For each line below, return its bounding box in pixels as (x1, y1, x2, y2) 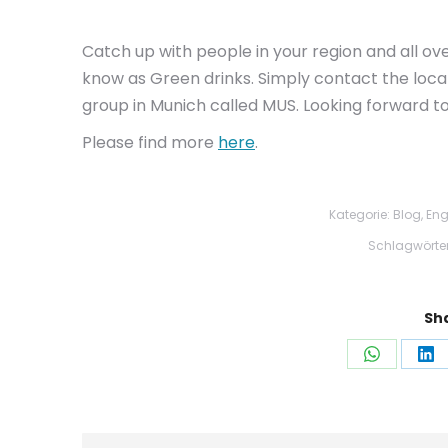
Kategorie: (328, 206, 393, 223)
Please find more (82, 131, 218, 154)
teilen (370, 415, 415, 439)
